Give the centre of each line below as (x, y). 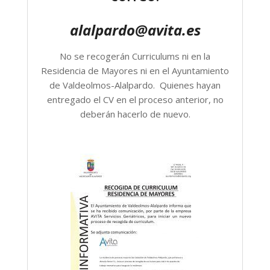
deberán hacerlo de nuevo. (135, 114)
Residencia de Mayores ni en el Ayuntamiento (135, 71)
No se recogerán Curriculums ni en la (135, 56)
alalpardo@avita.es (135, 30)
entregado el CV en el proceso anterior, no (135, 100)
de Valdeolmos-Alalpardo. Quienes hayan (135, 85)
